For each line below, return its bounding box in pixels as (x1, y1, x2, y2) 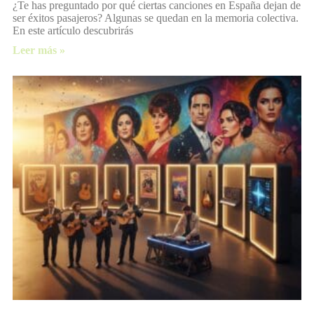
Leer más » (13, 43, 65, 56)
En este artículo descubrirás (13, 24, 133, 36)
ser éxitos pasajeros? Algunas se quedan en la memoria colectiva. (13, 11, 299, 24)
